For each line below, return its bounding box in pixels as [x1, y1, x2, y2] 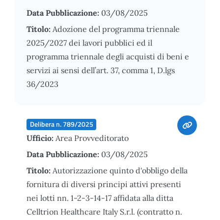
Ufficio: [27, 133, 55, 143]
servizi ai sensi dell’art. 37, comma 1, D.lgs [27, 65, 175, 75]
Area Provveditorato [55, 133, 129, 143]
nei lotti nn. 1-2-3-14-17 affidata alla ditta [27, 192, 173, 203]
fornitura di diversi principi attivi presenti [27, 179, 181, 189]
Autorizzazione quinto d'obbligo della [53, 165, 188, 175]
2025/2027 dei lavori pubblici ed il [27, 37, 152, 48]
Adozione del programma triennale [53, 24, 180, 34]
